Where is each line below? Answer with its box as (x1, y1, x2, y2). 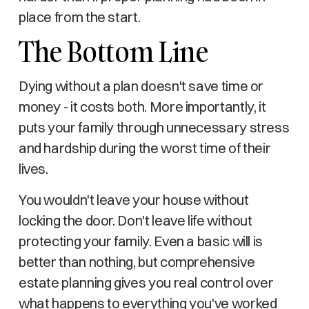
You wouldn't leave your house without (18, 191, 249, 208)
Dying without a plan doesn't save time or (18, 77, 264, 94)
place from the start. (18, 8, 141, 26)
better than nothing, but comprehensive (18, 253, 255, 270)
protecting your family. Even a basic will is (18, 232, 263, 250)
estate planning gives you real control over (18, 274, 274, 291)
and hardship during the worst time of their (18, 139, 271, 157)
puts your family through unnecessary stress (18, 119, 290, 136)
